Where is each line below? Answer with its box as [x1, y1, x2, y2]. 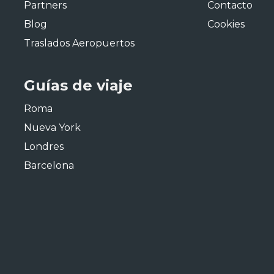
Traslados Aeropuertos [24, 37, 135, 49]
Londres [24, 141, 64, 152]
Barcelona [24, 160, 74, 171]
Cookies [207, 18, 245, 30]
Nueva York [24, 122, 81, 133]
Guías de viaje [24, 76, 133, 94]
